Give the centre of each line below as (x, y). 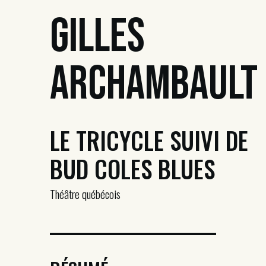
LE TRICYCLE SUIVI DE (149, 140)
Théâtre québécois (85, 194)
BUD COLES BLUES (132, 169)
